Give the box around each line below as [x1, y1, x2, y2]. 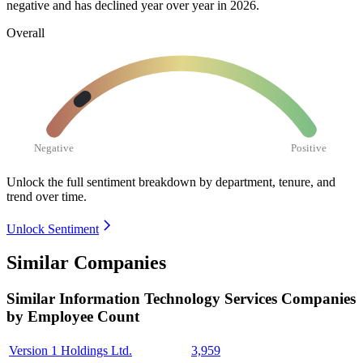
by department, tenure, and [199, 174, 335, 189]
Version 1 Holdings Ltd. [9, 344, 132, 358]
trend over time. [6, 189, 87, 203]
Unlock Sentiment [6, 221, 99, 236]
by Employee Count [6, 308, 139, 326]
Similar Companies [6, 252, 166, 274]
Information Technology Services [59, 290, 281, 308]
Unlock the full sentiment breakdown [6, 174, 196, 189]
